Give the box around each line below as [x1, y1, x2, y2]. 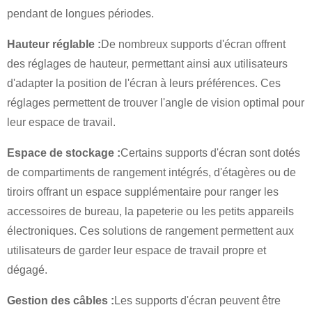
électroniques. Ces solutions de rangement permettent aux [7, 225, 294, 237]
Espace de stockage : [7, 147, 120, 159]
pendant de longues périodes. [7, 8, 154, 20]
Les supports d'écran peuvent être [114, 295, 281, 307]
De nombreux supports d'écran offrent [101, 38, 286, 51]
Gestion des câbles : [7, 295, 114, 307]
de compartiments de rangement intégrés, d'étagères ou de [7, 166, 296, 179]
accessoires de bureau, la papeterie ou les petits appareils [7, 205, 294, 218]
